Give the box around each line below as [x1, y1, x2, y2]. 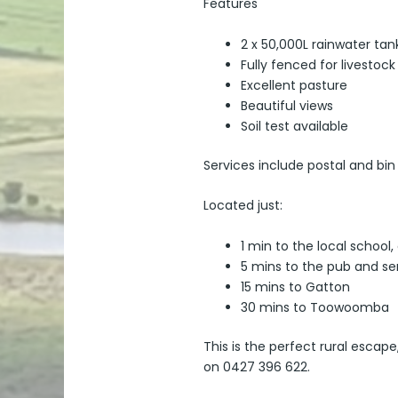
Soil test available [241, 116, 348, 135]
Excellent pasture [241, 76, 347, 94]
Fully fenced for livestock [241, 55, 395, 74]
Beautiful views [241, 96, 333, 115]
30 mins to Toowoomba [241, 298, 389, 316]
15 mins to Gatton [241, 277, 350, 296]
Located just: [203, 196, 283, 215]
